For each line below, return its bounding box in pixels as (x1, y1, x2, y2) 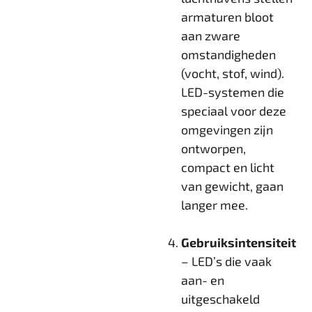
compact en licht (181, 159, 274, 175)
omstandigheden (181, 47, 276, 63)
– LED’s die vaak (181, 253, 272, 270)
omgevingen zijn (181, 122, 273, 138)
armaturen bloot (181, 9, 274, 25)
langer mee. (181, 197, 248, 213)
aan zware (181, 28, 240, 44)
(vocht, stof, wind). (181, 65, 284, 81)
